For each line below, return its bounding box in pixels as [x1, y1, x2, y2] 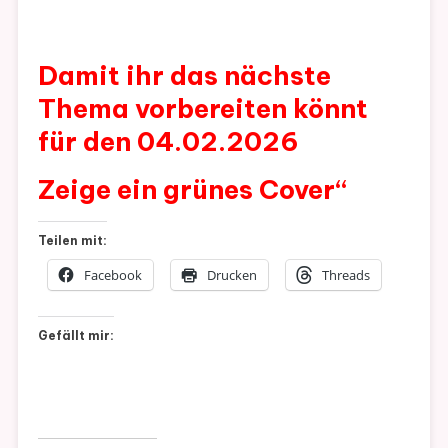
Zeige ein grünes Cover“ [37, 172, 347, 206]
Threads [321, 265, 370, 284]
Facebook [83, 265, 142, 284]
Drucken [206, 265, 257, 284]
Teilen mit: [37, 232, 107, 248]
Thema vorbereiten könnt [37, 91, 368, 125]
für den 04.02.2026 [37, 124, 299, 158]
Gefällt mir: [37, 327, 114, 343]
